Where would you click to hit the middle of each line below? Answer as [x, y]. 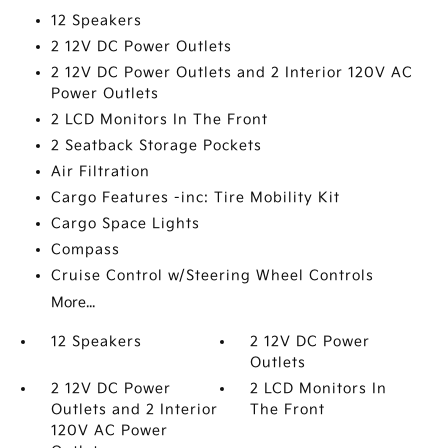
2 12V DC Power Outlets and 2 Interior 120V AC [231, 72]
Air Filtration [100, 171]
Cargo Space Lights [125, 223]
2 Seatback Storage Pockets [156, 145]
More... [72, 302]
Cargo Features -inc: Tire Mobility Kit [195, 197]
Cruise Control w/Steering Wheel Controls [212, 275]
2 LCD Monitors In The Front [159, 119]
